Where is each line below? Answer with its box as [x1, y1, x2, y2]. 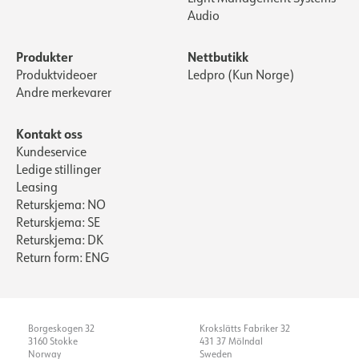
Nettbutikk [188, 47, 248, 65]
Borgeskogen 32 [28, 321, 95, 334]
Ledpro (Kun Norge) [188, 66, 294, 83]
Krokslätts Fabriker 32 [200, 321, 290, 334]
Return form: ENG [16, 248, 109, 265]
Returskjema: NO [16, 196, 106, 212]
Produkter [16, 47, 73, 65]
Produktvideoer [16, 66, 97, 83]
